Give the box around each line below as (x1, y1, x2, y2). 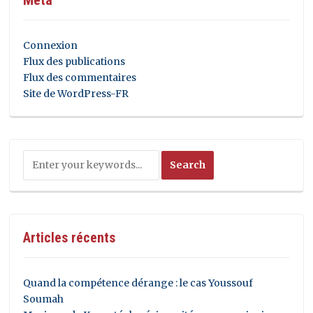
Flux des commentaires (23, 71, 137, 84)
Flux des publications (23, 54, 126, 68)
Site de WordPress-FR (23, 87, 129, 100)
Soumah (23, 292, 64, 305)
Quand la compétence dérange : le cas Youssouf (23, 276, 254, 289)
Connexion (23, 38, 78, 52)
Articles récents (23, 228, 116, 246)
